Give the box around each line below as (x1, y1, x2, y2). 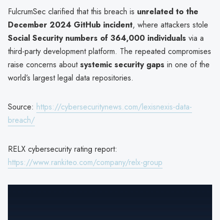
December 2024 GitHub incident (8, 19, 133, 30)
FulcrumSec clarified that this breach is (8, 5, 137, 17)
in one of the (165, 58, 210, 70)
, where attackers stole (133, 19, 208, 30)
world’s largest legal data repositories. (8, 72, 134, 83)
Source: (8, 101, 36, 112)
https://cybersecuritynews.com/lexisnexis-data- (36, 101, 192, 112)
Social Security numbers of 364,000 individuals (8, 32, 186, 44)
